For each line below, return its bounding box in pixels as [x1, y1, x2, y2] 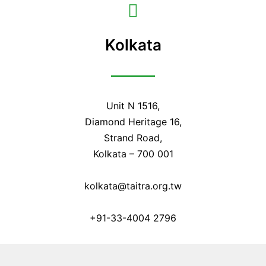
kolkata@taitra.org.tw [84, 179, 182, 192]
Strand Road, [104, 131, 162, 144]
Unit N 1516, [106, 99, 160, 112]
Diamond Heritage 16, [84, 115, 182, 128]
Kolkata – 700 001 [93, 147, 173, 160]
